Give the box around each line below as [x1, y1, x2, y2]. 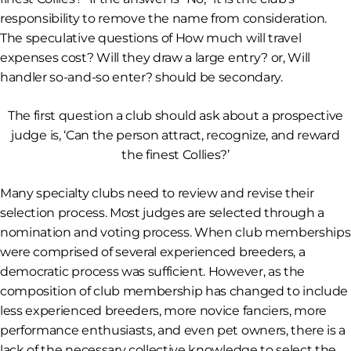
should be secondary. [152, 70, 283, 85]
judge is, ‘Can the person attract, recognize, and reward [11, 128, 340, 143]
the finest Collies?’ [121, 147, 230, 163]
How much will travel [175, 31, 302, 46]
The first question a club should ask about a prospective [7, 108, 344, 124]
